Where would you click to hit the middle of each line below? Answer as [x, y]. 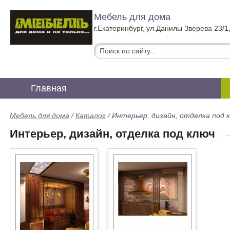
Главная [49, 88]
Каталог [91, 116]
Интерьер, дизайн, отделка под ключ [112, 134]
